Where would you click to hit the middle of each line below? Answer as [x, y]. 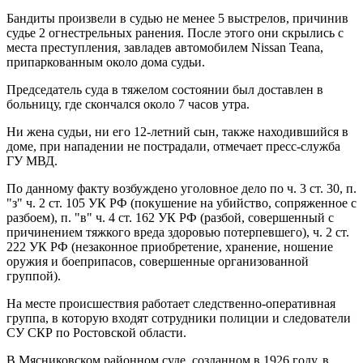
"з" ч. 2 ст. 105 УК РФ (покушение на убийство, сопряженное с [181, 203]
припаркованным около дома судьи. [106, 62]
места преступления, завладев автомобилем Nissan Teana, [165, 47]
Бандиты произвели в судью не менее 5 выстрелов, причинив [177, 18]
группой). [34, 275]
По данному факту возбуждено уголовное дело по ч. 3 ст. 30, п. [181, 188]
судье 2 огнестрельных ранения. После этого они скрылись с [175, 32]
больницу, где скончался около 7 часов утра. [128, 104]
